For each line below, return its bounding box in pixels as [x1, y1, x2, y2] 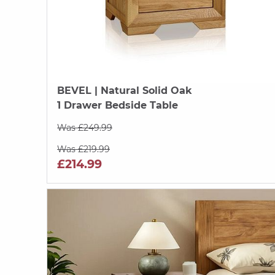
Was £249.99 [57, 122, 112, 133]
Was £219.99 [57, 143, 110, 155]
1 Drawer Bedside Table [57, 99, 178, 111]
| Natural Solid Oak [91, 84, 192, 96]
